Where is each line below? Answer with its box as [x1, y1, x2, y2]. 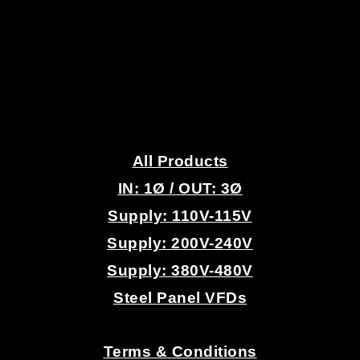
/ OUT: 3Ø [165, 179, 243, 197]
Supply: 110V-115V [108, 207, 252, 224]
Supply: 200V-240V [107, 234, 253, 252]
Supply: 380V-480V [107, 261, 253, 279]
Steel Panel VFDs [113, 288, 247, 306]
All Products [132, 152, 228, 170]
